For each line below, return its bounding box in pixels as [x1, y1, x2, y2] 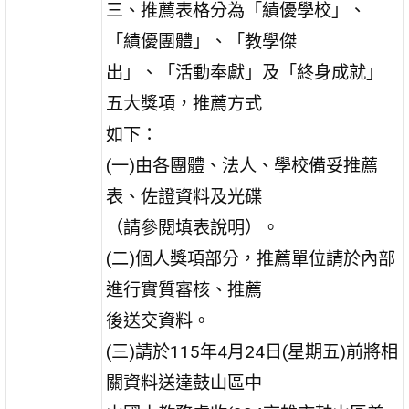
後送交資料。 [106, 309, 211, 331]
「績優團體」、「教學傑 [106, 30, 298, 52]
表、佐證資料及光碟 [106, 185, 263, 207]
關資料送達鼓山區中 [106, 372, 263, 393]
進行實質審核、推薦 [106, 278, 263, 300]
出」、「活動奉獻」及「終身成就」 [106, 61, 384, 83]
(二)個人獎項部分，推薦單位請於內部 [106, 247, 396, 269]
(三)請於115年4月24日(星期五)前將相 [106, 341, 399, 362]
